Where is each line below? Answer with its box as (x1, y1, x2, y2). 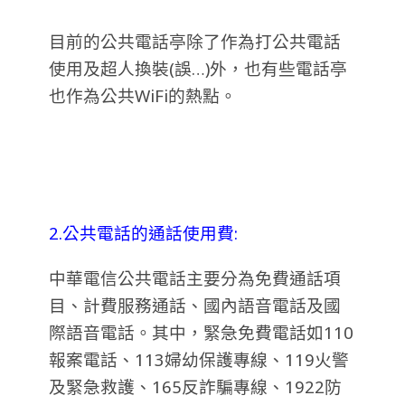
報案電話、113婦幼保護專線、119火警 (49, 348, 349, 371)
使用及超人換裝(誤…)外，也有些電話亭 (49, 57, 347, 80)
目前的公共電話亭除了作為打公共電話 (49, 30, 341, 52)
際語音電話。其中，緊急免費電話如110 (49, 321, 353, 344)
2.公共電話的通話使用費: (49, 221, 238, 244)
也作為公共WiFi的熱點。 (49, 84, 237, 107)
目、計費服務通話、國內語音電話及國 (49, 294, 341, 316)
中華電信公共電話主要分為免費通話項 (49, 267, 341, 289)
